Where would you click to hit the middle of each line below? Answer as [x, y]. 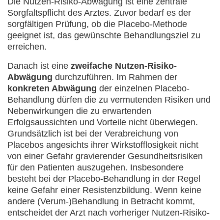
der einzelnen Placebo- [143, 88]
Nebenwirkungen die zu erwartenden [79, 111]
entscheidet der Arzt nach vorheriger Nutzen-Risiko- [109, 213]
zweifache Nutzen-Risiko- [124, 66]
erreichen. [27, 47]
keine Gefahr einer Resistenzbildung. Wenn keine [104, 190]
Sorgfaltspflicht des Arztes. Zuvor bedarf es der [99, 13]
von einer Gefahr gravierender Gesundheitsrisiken [105, 156]
